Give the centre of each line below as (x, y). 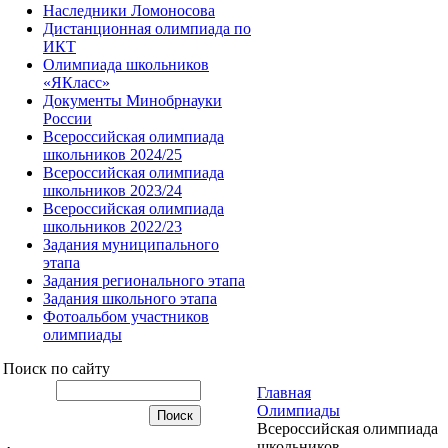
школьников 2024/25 (112, 154)
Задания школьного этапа (130, 298)
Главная (284, 392)
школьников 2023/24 (112, 190)
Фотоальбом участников (126, 316)
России (67, 118)
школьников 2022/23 (112, 226)
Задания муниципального (131, 244)
